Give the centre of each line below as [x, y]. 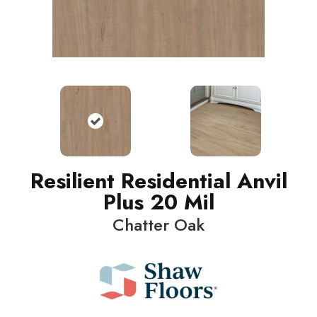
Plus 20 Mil [158, 202]
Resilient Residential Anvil [158, 181]
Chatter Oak [158, 225]
